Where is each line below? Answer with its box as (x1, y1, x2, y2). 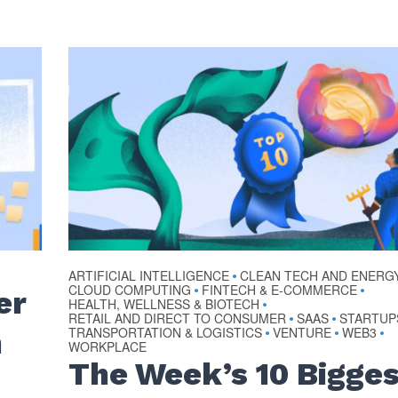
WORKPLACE (68, 338, 147, 356)
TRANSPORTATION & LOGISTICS (68, 323, 263, 342)
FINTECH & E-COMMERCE (202, 281, 358, 299)
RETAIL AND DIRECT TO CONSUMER (68, 309, 287, 328)
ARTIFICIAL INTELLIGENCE (68, 267, 230, 285)
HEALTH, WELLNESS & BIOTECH (68, 295, 260, 314)
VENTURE (273, 323, 332, 342)
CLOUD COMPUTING (68, 281, 192, 299)
